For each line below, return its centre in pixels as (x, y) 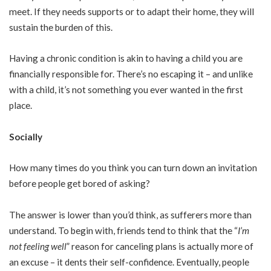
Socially (26, 136)
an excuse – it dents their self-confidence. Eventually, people (129, 262)
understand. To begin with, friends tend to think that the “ (123, 230)
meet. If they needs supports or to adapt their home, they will (132, 11)
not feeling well (38, 246)
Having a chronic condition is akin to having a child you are (126, 58)
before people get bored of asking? (80, 183)
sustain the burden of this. (61, 27)
